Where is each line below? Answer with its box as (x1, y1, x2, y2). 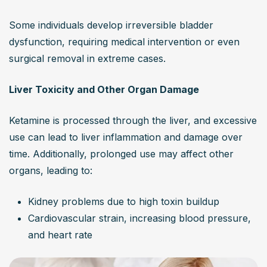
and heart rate (28, 229, 92, 241)
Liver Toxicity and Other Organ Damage (9, 83, 199, 96)
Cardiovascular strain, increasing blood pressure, (28, 212, 251, 225)
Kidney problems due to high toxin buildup (28, 195, 219, 208)
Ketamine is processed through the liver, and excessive (9, 114, 257, 127)
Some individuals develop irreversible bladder (9, 19, 213, 32)
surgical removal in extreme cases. (9, 52, 166, 65)
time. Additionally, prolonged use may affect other (9, 148, 234, 160)
